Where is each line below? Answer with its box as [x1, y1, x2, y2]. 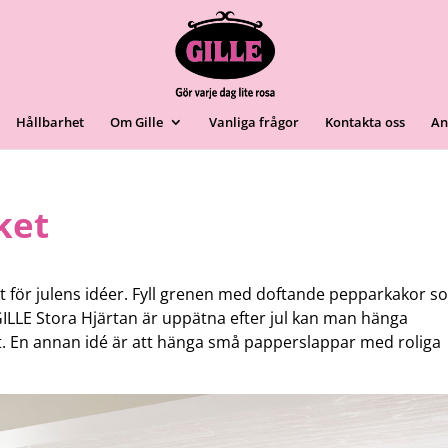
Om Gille [110, 113, 163, 131]
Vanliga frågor [209, 113, 299, 131]
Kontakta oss [325, 113, 405, 131]
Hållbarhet [16, 113, 84, 131]
